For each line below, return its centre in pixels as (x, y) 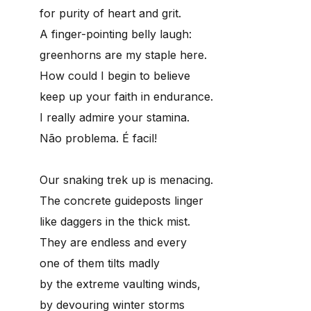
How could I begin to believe (115, 75)
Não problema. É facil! (98, 138)
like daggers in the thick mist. (115, 221)
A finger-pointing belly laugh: (116, 34)
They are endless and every (113, 242)
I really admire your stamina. (115, 117)
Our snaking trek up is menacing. (126, 179)
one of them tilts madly (100, 263)
